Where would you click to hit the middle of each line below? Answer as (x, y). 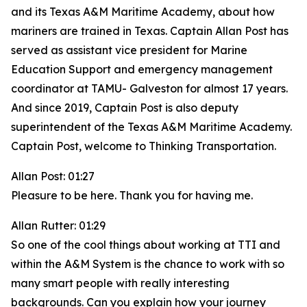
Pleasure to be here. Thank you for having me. (132, 195)
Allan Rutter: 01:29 (58, 225)
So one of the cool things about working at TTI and (146, 245)
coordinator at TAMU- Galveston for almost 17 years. (149, 88)
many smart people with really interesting (120, 283)
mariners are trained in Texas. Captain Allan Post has (150, 31)
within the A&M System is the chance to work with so (148, 264)
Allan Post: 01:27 (53, 176)
